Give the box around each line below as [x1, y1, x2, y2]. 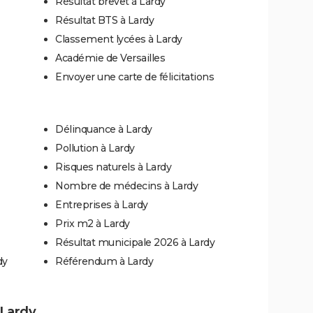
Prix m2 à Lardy [55, 217, 130, 230]
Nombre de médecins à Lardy [55, 179, 198, 192]
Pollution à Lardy [55, 141, 135, 154]
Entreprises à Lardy [55, 198, 148, 211]
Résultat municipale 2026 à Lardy [55, 235, 214, 249]
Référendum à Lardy [55, 254, 153, 268]
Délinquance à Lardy [55, 122, 152, 136]
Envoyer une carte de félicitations [55, 70, 214, 83]
